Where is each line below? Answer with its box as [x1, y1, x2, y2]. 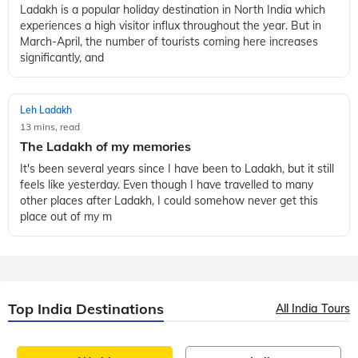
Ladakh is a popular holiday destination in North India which [20, 2, 325, 18]
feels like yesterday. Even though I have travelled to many [20, 337, 313, 352]
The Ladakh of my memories [20, 298, 191, 315]
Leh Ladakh [20, 264, 72, 276]
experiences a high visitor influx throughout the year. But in [20, 18, 321, 34]
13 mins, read [20, 280, 80, 293]
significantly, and [20, 50, 104, 66]
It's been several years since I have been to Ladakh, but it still [20, 321, 334, 336]
